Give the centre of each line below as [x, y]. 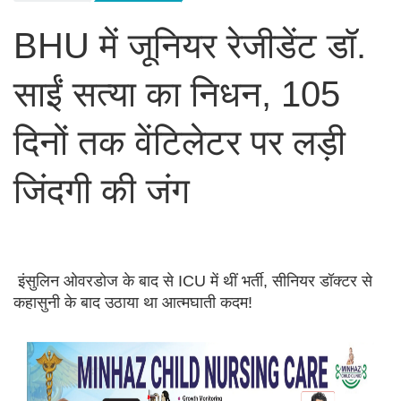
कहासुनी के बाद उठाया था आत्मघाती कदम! [133, 303]
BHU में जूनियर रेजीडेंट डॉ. [190, 46]
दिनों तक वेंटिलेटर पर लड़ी [179, 143]
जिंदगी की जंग [102, 191]
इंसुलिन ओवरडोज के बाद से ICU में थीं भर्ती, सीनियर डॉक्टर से [193, 282]
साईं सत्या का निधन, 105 [177, 94]
